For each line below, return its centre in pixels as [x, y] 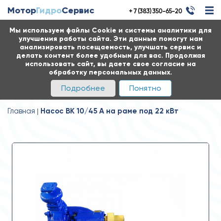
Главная [21, 111]
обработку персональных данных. [110, 72]
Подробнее [83, 88]
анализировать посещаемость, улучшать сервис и [110, 47]
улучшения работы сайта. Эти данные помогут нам [110, 39]
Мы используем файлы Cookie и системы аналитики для [110, 30]
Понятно [145, 88]
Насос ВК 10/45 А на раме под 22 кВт [110, 111]
